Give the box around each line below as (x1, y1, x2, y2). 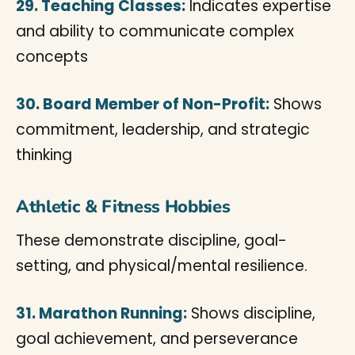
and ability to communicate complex (16, 21, 294, 42)
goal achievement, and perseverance (16, 328, 298, 349)
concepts (16, 46, 88, 67)
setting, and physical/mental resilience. (16, 255, 307, 277)
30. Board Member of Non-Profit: (16, 94, 269, 115)
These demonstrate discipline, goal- (16, 230, 287, 251)
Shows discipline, (187, 303, 315, 324)
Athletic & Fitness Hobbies (16, 195, 231, 219)
